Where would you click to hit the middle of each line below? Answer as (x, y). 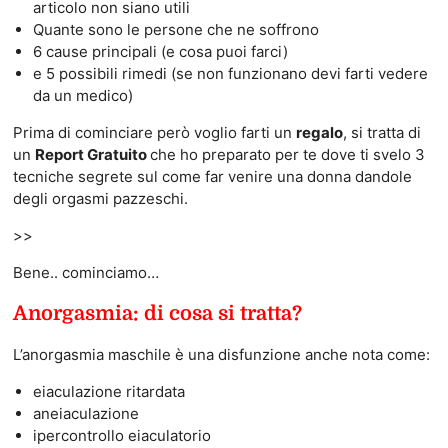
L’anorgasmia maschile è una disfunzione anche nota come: (221, 354)
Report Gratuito (92, 154)
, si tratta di (381, 132)
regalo (319, 132)
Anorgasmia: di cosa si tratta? (157, 313)
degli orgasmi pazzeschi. (100, 198)
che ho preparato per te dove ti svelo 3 (287, 154)
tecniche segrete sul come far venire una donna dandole (212, 176)
